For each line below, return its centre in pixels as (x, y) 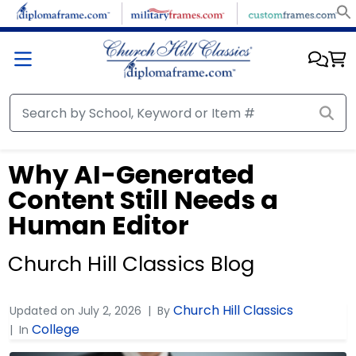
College (56, 329)
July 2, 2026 (110, 311)
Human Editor (99, 225)
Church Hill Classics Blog (131, 264)
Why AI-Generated (131, 174)
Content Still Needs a (143, 200)
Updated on (44, 311)
